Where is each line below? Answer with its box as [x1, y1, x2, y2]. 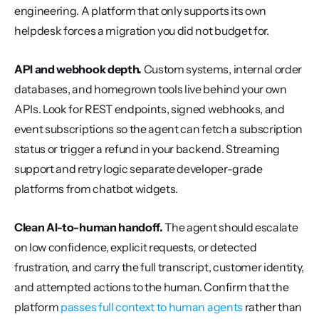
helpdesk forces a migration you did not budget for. [14, 23, 269, 38]
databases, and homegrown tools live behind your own [14, 82, 287, 96]
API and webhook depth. [14, 62, 142, 76]
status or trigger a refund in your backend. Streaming [14, 142, 281, 156]
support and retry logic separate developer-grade [14, 162, 263, 176]
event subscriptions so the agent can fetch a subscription [14, 122, 303, 136]
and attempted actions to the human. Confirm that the [14, 280, 289, 294]
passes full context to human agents [61, 300, 243, 314]
